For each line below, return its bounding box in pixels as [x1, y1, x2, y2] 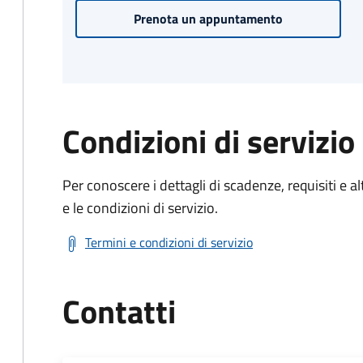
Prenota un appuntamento [133, 9, 283, 28]
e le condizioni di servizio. [62, 197, 218, 219]
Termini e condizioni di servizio [85, 233, 253, 252]
